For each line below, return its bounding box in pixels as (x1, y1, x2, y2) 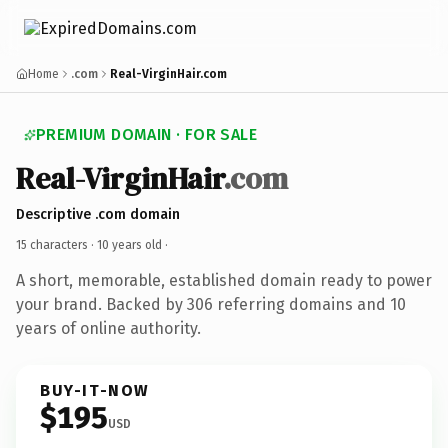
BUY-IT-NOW (40, 380, 150, 400)
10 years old (97, 237, 162, 252)
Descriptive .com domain (16, 205, 180, 223)
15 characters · (16, 237, 97, 252)
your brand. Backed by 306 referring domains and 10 (16, 294, 406, 314)
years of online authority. (16, 318, 201, 338)
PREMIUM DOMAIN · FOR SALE (36, 125, 257, 144)
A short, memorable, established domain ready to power (16, 270, 432, 290)
